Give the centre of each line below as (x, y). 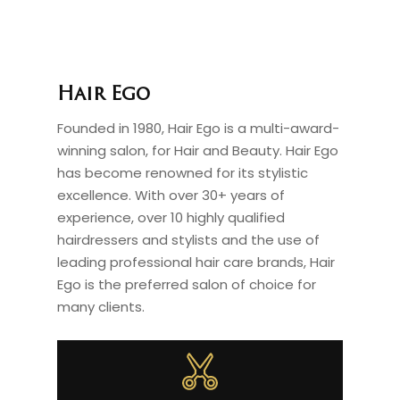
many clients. (101, 307)
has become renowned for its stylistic (183, 173)
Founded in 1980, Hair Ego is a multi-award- (199, 128)
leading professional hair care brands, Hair (196, 262)
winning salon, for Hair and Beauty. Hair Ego (198, 150)
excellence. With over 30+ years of (171, 195)
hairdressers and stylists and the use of (189, 240)
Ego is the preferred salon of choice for (187, 284)
